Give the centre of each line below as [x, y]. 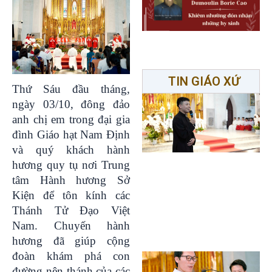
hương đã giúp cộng [71, 240]
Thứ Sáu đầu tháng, [71, 89]
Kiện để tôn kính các [71, 195]
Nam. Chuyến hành [71, 225]
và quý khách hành [71, 149]
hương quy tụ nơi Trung [71, 165]
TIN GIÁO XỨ [204, 81]
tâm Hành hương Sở [71, 180]
